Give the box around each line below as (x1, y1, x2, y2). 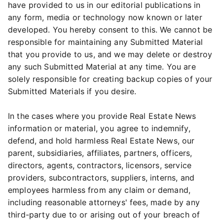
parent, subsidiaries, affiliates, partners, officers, (8, 148, 192, 158)
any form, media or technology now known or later (8, 12, 202, 22)
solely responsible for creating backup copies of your (8, 74, 213, 84)
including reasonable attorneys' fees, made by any (8, 197, 200, 207)
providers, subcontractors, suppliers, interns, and (8, 173, 195, 183)
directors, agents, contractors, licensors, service (8, 160, 192, 170)
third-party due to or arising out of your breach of (8, 210, 200, 220)
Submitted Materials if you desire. (8, 86, 137, 96)
